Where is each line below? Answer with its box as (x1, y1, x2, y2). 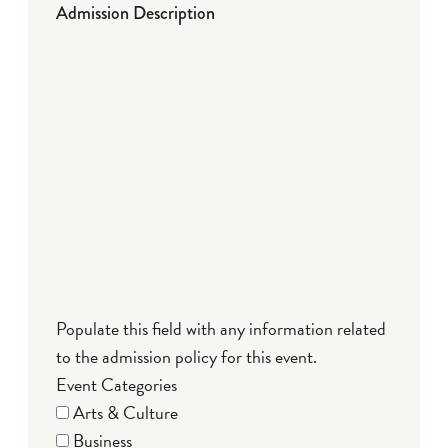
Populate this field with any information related (56, 314, 386, 342)
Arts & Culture (73, 398, 178, 426)
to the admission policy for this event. (56, 342, 317, 370)
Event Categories (56, 370, 177, 398)
